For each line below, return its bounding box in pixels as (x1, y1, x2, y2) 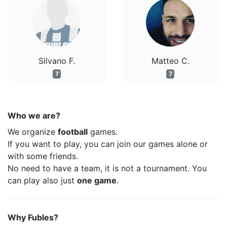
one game (77, 175, 117, 185)
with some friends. (8, 151, 78, 161)
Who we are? (8, 110, 60, 121)
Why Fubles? (8, 212, 58, 222)
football (58, 127, 88, 137)
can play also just (8, 175, 77, 185)
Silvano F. (39, 56, 75, 66)
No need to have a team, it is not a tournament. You (8, 163, 207, 173)
